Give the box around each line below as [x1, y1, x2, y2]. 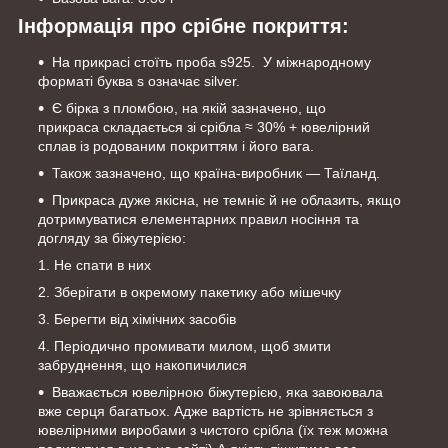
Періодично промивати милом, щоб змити [54, 337, 331, 354]
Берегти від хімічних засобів [54, 310, 236, 327]
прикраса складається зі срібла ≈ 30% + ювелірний [38, 118, 370, 135]
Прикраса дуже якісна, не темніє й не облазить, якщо [52, 191, 401, 208]
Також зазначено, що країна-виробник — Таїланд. [52, 164, 380, 181]
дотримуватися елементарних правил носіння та [38, 210, 359, 227]
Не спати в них [54, 256, 151, 273]
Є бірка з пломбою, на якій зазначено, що [52, 99, 326, 116]
